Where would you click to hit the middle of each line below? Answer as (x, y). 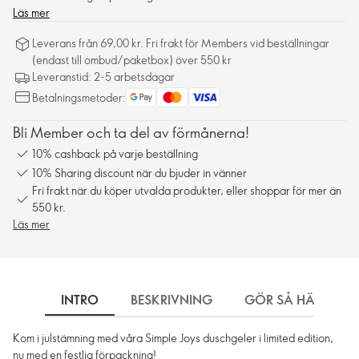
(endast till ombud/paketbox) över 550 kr (132, 60)
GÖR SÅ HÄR (283, 300)
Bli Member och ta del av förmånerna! (131, 133)
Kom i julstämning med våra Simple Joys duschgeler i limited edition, (173, 338)
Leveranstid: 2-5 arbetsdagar (103, 77)
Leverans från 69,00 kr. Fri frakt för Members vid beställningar (181, 43)
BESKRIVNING (171, 300)
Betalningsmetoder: (79, 98)
